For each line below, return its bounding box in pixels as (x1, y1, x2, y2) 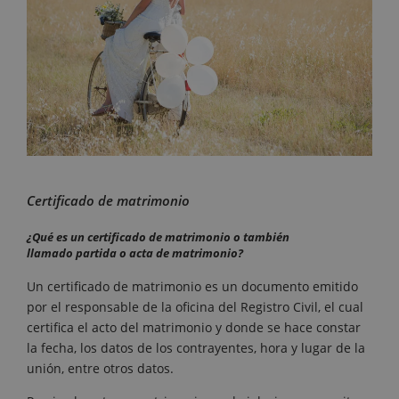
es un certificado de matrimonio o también (53, 229, 289, 246)
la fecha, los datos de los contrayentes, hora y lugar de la (27, 339, 365, 357)
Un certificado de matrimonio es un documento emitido (27, 278, 358, 296)
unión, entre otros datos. (27, 360, 174, 378)
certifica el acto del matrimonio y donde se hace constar (27, 319, 361, 337)
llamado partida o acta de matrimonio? (27, 245, 243, 262)
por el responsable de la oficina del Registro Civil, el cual (27, 298, 363, 316)
